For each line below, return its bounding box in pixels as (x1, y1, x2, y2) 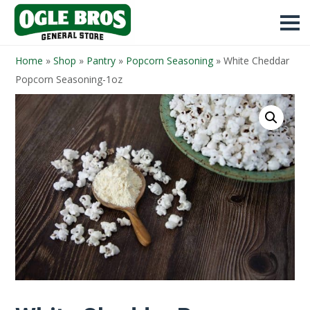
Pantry (86, 54, 116, 67)
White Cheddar (224, 54, 289, 67)
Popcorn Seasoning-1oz (15, 73, 122, 86)
